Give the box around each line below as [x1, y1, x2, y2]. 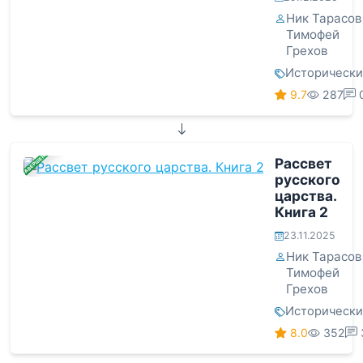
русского [274, 170, 340, 188]
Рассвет [274, 154, 332, 172]
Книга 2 [274, 203, 328, 220]
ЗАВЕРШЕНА [20, 150, 49, 177]
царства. [274, 186, 336, 204]
